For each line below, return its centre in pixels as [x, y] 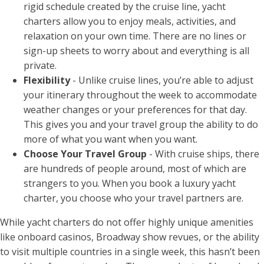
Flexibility [47, 80]
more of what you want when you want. [112, 139]
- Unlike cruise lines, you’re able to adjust [162, 80]
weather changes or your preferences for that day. [135, 110]
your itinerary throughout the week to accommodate [140, 95]
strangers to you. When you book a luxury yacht [130, 184]
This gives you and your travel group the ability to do [141, 125]
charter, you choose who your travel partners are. [135, 198]
